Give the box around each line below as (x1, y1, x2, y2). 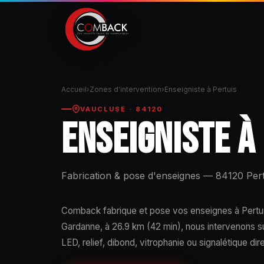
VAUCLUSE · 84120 (80, 105, 163, 114)
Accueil (61, 85, 87, 94)
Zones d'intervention (90, 85, 161, 94)
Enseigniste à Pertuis (164, 85, 237, 94)
